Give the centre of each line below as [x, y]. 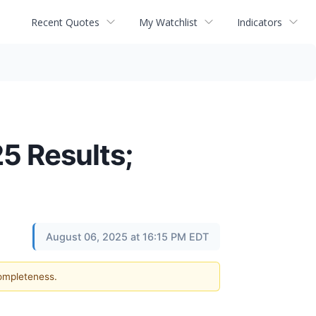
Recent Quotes [65, 22]
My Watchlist [168, 22]
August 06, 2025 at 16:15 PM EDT [127, 237]
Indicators [260, 22]
